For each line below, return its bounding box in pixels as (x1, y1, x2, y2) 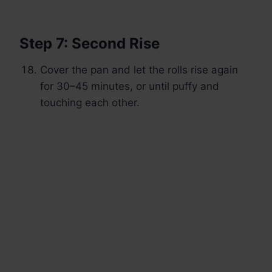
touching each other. (40, 97, 140, 109)
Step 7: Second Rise (19, 35, 160, 53)
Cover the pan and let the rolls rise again (40, 64, 238, 76)
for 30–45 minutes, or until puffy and (40, 80, 219, 93)
